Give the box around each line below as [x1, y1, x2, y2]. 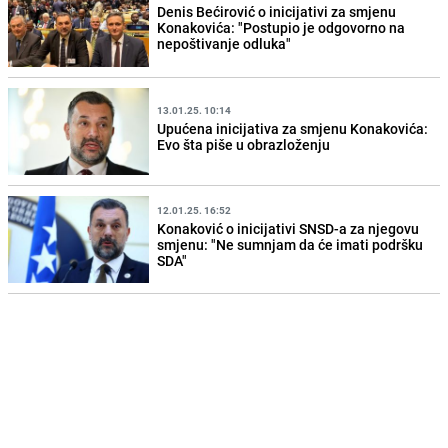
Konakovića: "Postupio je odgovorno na [157, 18, 406, 38]
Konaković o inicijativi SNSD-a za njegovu [157, 218, 420, 238]
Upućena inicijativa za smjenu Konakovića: [157, 118, 429, 138]
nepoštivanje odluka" [157, 34, 292, 54]
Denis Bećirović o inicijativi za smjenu [157, 2, 397, 22]
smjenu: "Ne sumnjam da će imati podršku [157, 234, 424, 254]
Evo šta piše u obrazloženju [157, 134, 331, 154]
